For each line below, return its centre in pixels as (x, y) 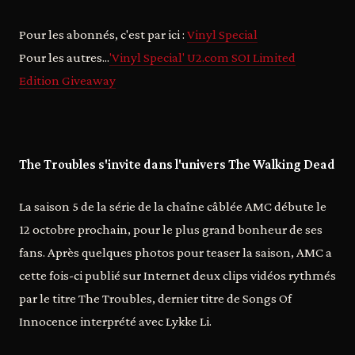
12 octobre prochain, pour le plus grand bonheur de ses (171, 229)
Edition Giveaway (67, 80)
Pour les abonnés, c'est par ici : (103, 34)
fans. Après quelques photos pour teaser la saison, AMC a (176, 252)
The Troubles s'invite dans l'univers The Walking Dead (177, 164)
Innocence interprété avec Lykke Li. (115, 321)
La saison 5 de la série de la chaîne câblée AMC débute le (173, 206)
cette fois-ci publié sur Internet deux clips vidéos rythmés (177, 275)
